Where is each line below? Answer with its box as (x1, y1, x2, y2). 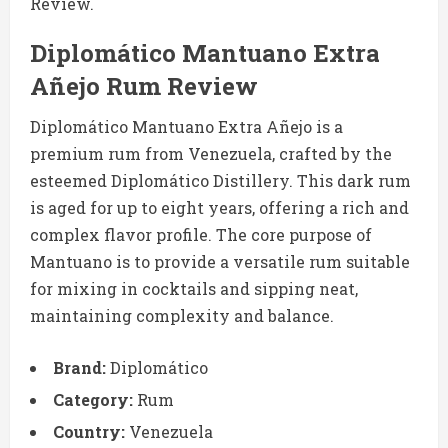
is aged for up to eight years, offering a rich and (30, 197, 409, 219)
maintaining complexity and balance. (30, 305, 334, 327)
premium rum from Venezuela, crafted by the (30, 143, 392, 165)
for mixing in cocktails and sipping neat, (30, 278, 358, 300)
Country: (53, 421, 125, 443)
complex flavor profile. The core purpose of (30, 224, 372, 246)
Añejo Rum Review (30, 70, 258, 103)
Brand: (53, 357, 106, 379)
